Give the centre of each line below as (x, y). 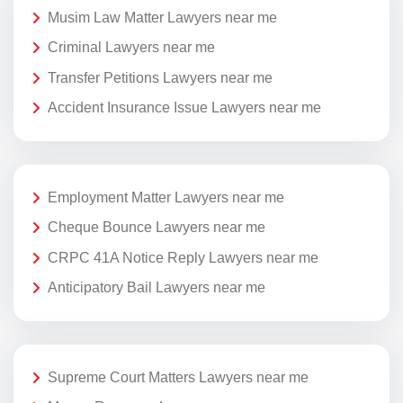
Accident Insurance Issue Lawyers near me (184, 108)
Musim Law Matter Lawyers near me (162, 17)
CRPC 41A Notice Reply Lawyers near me (183, 257)
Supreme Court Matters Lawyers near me (178, 377)
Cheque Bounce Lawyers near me (157, 228)
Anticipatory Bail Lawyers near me (157, 288)
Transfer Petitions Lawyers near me (160, 77)
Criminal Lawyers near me (131, 48)
